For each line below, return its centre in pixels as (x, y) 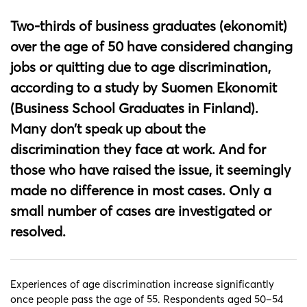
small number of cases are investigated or (141, 210)
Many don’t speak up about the (108, 128)
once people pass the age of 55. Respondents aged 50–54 (147, 299)
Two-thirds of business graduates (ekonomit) (149, 25)
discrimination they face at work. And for (138, 149)
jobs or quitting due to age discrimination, (140, 66)
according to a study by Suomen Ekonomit (144, 87)
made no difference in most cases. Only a (141, 190)
